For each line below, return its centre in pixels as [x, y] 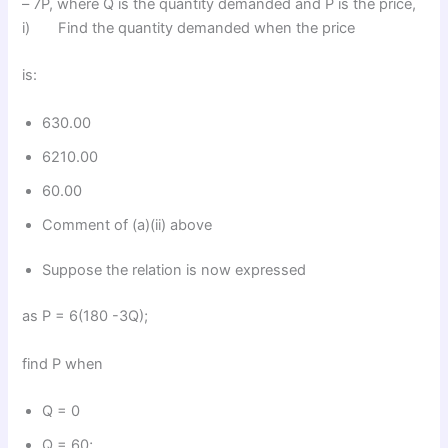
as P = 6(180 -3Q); [85, 316]
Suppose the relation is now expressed [174, 270]
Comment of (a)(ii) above [127, 224]
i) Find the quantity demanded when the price [189, 27]
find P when [63, 363]
